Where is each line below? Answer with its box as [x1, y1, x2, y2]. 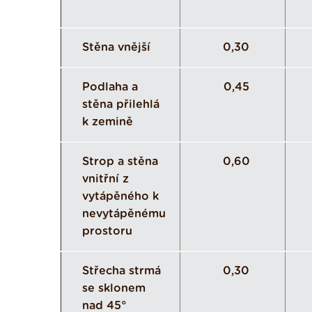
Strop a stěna [82, 156, 158, 167]
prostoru [82, 226, 132, 237]
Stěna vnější [82, 42, 150, 53]
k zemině [82, 116, 133, 127]
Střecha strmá [82, 265, 161, 276]
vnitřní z [82, 173, 129, 185]
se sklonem [82, 283, 146, 294]
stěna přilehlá [82, 99, 159, 110]
